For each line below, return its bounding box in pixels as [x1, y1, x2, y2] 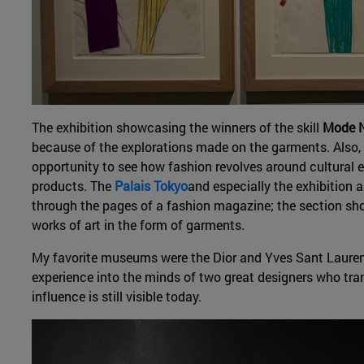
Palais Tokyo [114, 176, 188, 194]
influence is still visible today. [31, 287, 201, 305]
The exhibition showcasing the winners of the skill [31, 118, 323, 136]
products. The [31, 176, 115, 194]
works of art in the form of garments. [31, 215, 248, 233]
